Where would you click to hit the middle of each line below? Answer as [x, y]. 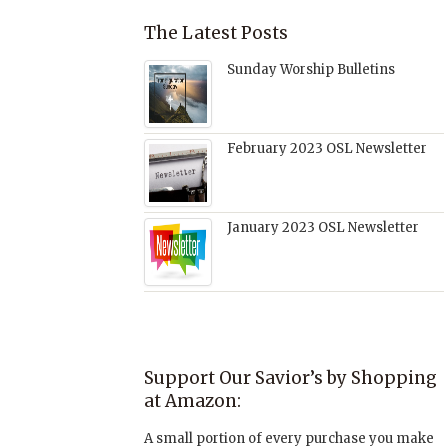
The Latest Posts [216, 32]
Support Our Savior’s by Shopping [290, 377]
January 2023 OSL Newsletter [323, 227]
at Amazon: [192, 400]
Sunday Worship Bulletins [311, 69]
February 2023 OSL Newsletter [327, 148]
